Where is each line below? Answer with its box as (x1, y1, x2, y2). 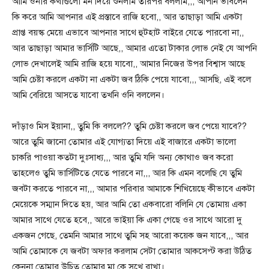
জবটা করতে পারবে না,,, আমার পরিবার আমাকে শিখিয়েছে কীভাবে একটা (12, 183, 255, 195)
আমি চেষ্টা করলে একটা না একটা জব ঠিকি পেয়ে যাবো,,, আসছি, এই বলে (12, 74, 251, 85)
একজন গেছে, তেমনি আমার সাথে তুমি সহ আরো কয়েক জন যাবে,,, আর (12, 230, 249, 241)
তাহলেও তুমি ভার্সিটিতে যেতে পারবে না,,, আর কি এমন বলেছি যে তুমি (12, 168, 242, 179)
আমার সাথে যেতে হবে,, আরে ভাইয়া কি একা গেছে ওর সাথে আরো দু (12, 214, 242, 226)
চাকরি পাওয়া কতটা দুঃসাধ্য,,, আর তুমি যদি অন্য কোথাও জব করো (12, 152, 233, 163)
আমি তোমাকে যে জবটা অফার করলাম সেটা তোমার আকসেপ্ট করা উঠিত (12, 246, 252, 257)
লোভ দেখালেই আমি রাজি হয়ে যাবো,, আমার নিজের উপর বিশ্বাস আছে (12, 58, 245, 70)
